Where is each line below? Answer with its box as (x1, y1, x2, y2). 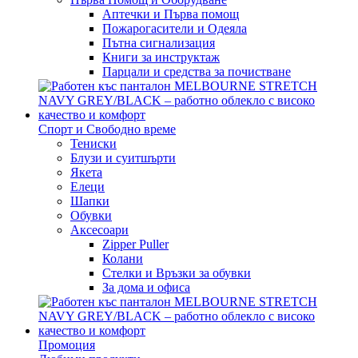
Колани (102, 251, 143, 265)
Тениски (70, 136, 117, 150)
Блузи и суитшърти (70, 150, 176, 165)
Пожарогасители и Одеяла (102, 21, 247, 35)
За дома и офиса (102, 280, 190, 294)
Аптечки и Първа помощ (102, 6, 239, 21)
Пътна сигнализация (102, 35, 215, 50)
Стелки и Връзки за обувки (102, 265, 251, 280)
